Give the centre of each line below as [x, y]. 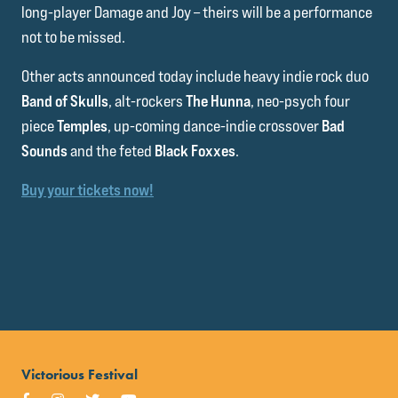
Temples [82, 126]
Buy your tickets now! [88, 190]
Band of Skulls [65, 101]
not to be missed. [73, 37]
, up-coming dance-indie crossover [215, 126]
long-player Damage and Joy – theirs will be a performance [197, 12]
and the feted [111, 151]
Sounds [44, 151]
